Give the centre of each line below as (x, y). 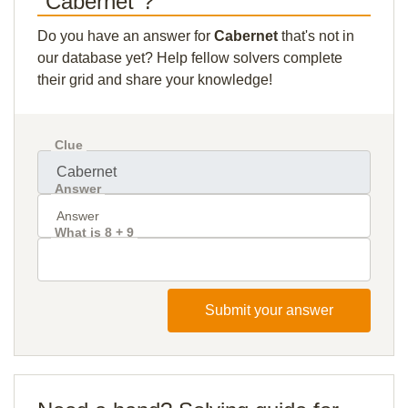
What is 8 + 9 (94, 232)
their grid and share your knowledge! (155, 80)
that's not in (316, 36)
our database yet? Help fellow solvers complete (190, 58)
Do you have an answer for (126, 36)
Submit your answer (269, 310)
